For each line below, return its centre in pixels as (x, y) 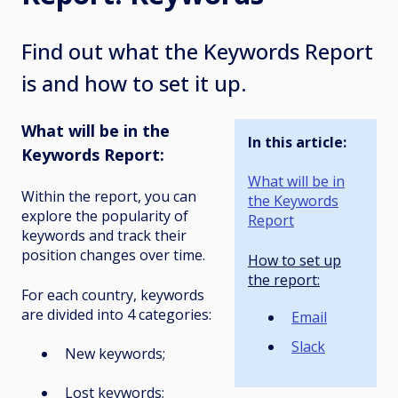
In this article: (297, 142)
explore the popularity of (105, 216)
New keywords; (115, 354)
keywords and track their (104, 236)
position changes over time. (113, 255)
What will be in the (96, 130)
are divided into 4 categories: (116, 314)
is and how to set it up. (134, 83)
